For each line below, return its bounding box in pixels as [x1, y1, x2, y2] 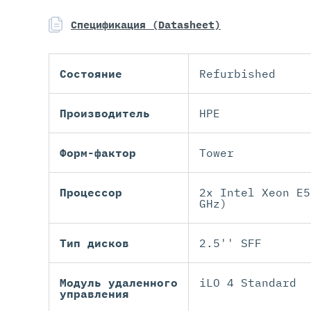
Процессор [60, 185, 122, 200]
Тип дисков [60, 236, 129, 251]
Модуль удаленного [60, 276, 178, 290]
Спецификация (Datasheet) [71, 18, 221, 32]
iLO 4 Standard [199, 276, 296, 290]
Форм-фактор [60, 146, 136, 160]
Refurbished [199, 67, 276, 81]
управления [60, 287, 129, 301]
